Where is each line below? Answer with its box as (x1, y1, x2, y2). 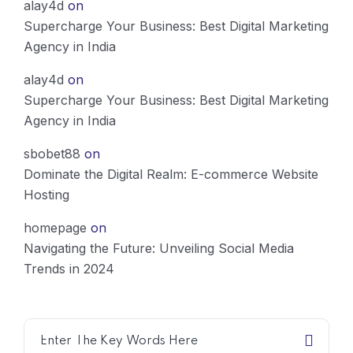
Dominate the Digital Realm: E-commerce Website (24, 165, 318, 182)
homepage (24, 219, 87, 236)
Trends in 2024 (24, 260, 114, 277)
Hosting (24, 186, 69, 203)
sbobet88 (24, 145, 80, 162)
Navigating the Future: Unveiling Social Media (24, 240, 294, 256)
